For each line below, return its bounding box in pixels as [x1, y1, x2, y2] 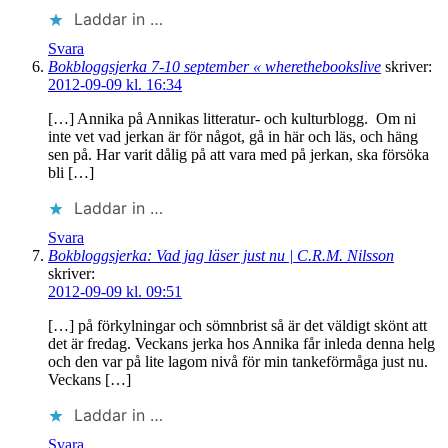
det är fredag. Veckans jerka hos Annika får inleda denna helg [48, 335, 435, 353]
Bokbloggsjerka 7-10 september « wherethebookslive [48, 58, 381, 76]
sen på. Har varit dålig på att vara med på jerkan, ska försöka [48, 146, 429, 164]
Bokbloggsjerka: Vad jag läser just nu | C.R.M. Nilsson [48, 247, 394, 265]
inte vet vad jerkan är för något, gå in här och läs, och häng [48, 128, 418, 146]
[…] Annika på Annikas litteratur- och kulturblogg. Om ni [48, 110, 416, 128]
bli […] [48, 164, 94, 182]
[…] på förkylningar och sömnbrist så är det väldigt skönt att [48, 317, 427, 335]
